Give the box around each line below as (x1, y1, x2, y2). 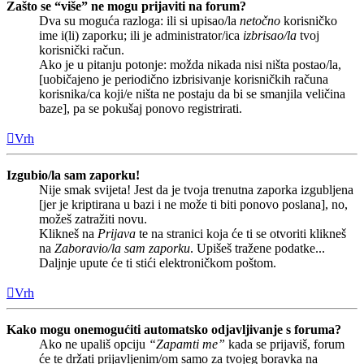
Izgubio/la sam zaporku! (6, 168, 140, 183)
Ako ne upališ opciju (39, 337, 149, 352)
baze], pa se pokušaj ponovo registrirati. (39, 102, 242, 116)
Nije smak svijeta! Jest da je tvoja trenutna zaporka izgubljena (39, 183, 353, 197)
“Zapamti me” (149, 337, 225, 352)
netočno (240, 14, 280, 28)
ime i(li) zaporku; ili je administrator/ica (39, 28, 243, 43)
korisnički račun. (39, 43, 124, 58)
